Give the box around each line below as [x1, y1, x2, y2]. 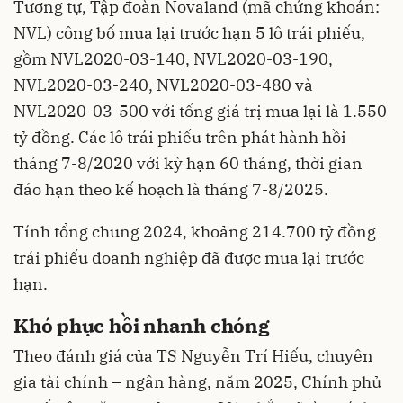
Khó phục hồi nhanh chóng [13, 311, 270, 338]
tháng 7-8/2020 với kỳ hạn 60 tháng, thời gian [13, 152, 363, 174]
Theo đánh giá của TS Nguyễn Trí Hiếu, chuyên [13, 345, 373, 367]
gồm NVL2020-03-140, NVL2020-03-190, [13, 48, 333, 69]
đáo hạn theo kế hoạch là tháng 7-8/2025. [13, 178, 328, 200]
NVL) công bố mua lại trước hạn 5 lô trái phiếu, [13, 22, 365, 43]
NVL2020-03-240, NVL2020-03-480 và [13, 74, 313, 95]
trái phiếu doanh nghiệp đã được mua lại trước [13, 246, 364, 268]
